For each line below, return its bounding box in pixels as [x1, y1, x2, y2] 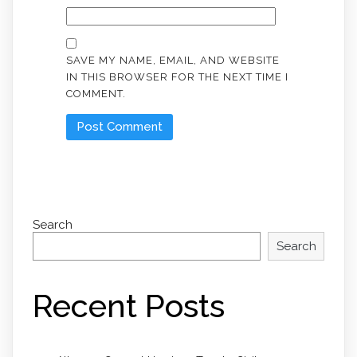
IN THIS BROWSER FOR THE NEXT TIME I [65, 70, 288, 83]
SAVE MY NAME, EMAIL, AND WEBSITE [65, 53, 280, 66]
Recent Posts [33, 287, 225, 325]
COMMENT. [65, 87, 126, 100]
